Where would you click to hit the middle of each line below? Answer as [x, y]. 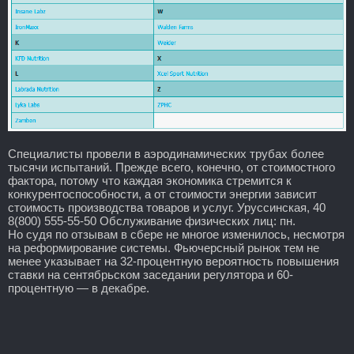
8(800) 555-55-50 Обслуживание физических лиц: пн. [152, 220]
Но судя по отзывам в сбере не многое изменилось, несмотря [176, 234]
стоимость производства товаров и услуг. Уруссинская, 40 [167, 207]
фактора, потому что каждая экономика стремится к [150, 180]
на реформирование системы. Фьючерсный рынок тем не [164, 247]
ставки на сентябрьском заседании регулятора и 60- [151, 274]
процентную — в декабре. [79, 288]
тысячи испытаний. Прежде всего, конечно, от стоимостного [171, 167]
